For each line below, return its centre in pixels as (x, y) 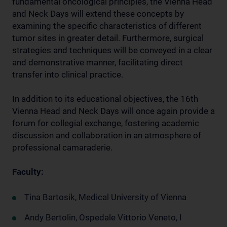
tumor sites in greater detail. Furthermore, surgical (108, 38)
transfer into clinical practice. (68, 74)
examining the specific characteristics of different (107, 26)
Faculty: (28, 172)
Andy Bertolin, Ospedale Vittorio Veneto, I (103, 217)
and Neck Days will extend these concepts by (98, 13)
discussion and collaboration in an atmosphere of (107, 135)
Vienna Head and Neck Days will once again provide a (113, 111)
